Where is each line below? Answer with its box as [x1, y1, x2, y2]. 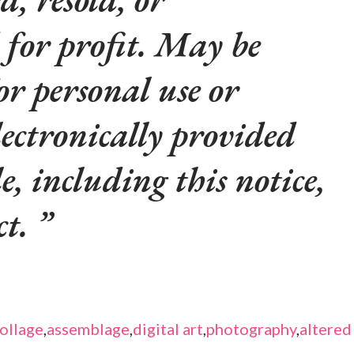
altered [299, 319, 352, 339]
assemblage [47, 319, 130, 339]
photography [206, 319, 296, 339]
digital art [133, 319, 203, 339]
